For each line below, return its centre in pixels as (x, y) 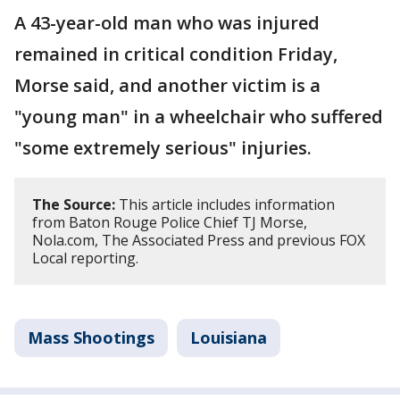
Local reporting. (85, 258)
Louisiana (229, 337)
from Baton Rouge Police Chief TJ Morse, (170, 222)
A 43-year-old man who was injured (167, 22)
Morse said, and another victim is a (167, 85)
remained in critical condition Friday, (176, 54)
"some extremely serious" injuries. (165, 147)
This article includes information (225, 204)
